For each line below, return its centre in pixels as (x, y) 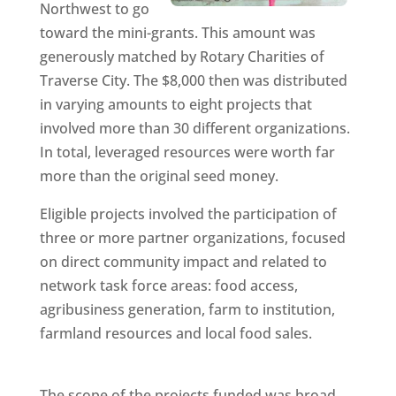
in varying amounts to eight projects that (175, 104)
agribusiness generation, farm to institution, (187, 309)
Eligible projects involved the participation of (188, 214)
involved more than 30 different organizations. (194, 128)
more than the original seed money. (159, 176)
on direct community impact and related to (183, 262)
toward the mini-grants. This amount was (177, 33)
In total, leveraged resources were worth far (187, 152)
